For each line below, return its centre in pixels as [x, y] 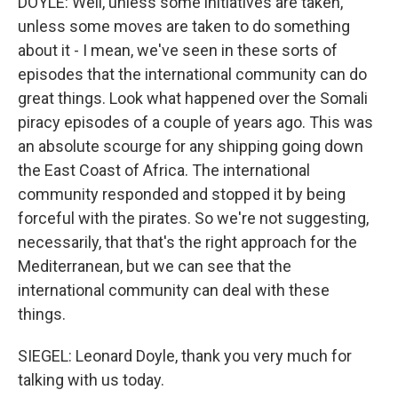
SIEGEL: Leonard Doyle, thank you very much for [185, 355]
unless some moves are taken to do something [184, 26]
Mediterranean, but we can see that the [155, 266]
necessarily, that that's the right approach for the [187, 242]
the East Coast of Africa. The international [164, 170]
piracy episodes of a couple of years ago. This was [195, 122]
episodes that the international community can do [192, 74]
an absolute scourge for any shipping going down [191, 146]
